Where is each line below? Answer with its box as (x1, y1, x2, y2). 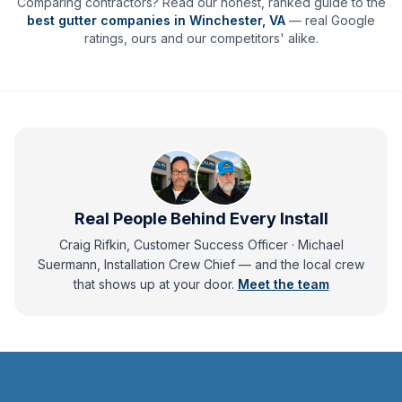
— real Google (289, 13, 375, 28)
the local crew (281, 257, 364, 272)
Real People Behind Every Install (74, 209, 328, 228)
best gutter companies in (27, 13, 189, 28)
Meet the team (237, 276, 329, 292)
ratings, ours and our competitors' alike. (83, 31, 319, 46)
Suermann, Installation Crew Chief (38, 257, 235, 272)
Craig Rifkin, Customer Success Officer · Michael (58, 237, 344, 252)
